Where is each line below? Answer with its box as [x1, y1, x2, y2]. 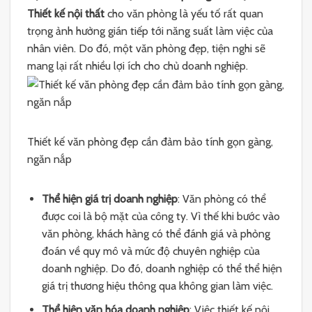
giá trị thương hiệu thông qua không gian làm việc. [41, 279, 273, 292]
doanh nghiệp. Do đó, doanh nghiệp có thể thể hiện [41, 261, 282, 275]
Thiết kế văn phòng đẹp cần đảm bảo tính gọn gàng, [27, 134, 273, 148]
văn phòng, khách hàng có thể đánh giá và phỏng [41, 226, 270, 240]
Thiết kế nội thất [27, 6, 104, 20]
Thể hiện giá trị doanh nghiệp [41, 192, 178, 205]
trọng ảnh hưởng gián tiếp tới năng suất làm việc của [27, 24, 273, 38]
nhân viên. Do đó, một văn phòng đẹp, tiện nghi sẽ [27, 41, 265, 55]
